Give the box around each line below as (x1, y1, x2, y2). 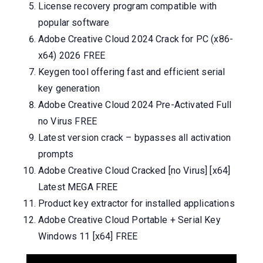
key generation (38, 82, 100, 94)
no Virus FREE (38, 115, 97, 127)
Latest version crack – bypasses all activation (38, 131, 231, 143)
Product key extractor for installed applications (38, 197, 235, 209)
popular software (38, 16, 110, 28)
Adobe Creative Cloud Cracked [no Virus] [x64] (38, 164, 231, 176)
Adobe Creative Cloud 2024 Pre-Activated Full (38, 99, 232, 110)
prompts (38, 148, 74, 160)
